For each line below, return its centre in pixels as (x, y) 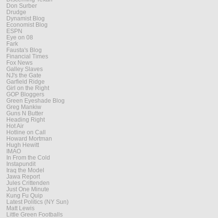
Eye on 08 (20, 37)
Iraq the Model (25, 170)
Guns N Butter (25, 113)
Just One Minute (28, 189)
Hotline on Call (26, 132)
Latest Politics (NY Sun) (37, 202)
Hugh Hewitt (23, 145)
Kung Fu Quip (25, 196)
